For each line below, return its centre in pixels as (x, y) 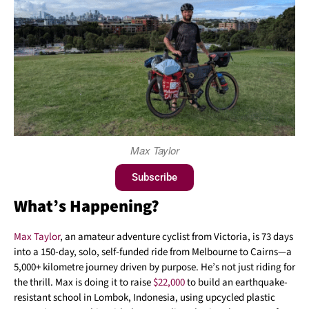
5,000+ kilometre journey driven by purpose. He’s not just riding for (154, 268)
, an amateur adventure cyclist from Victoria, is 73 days (177, 237)
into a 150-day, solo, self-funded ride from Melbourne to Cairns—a (153, 252)
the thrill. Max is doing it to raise (83, 283)
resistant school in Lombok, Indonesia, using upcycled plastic (144, 298)
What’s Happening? (87, 207)
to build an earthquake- (236, 283)
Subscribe (154, 178)
